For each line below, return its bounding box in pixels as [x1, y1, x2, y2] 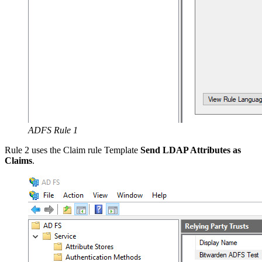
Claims [5, 156, 32, 166]
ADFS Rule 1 [28, 125, 78, 136]
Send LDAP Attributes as [140, 145, 241, 156]
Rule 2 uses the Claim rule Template [5, 145, 140, 156]
